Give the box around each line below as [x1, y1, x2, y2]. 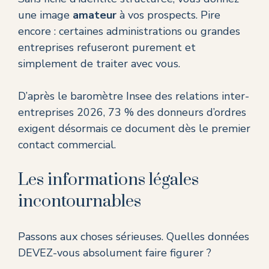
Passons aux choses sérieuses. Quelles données [18, 229, 249, 244]
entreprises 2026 [18, 105, 103, 120]
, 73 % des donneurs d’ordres [103, 105, 246, 120]
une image [18, 8, 73, 23]
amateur [73, 8, 116, 23]
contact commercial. [18, 138, 116, 153]
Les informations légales [18, 169, 199, 191]
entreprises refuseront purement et [18, 40, 196, 55]
